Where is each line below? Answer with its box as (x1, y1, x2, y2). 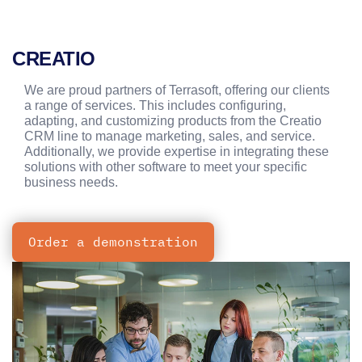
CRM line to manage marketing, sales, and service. (24, 129, 315, 143)
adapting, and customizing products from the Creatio (24, 114, 322, 128)
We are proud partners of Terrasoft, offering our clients (24, 83, 330, 97)
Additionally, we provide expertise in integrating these (24, 145, 329, 158)
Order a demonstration (28, 234, 198, 250)
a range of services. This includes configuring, (24, 99, 286, 112)
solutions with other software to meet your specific (24, 160, 307, 174)
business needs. (24, 175, 118, 189)
